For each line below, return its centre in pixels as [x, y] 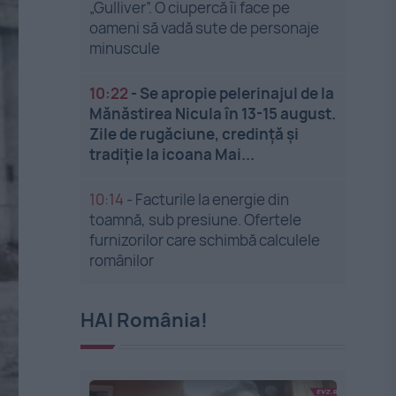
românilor [122, 260]
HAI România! [145, 320]
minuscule [125, 48]
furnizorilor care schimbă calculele [205, 240]
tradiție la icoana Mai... [172, 154]
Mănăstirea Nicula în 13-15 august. [213, 114]
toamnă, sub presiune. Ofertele [196, 220]
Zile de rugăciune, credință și [194, 134]
